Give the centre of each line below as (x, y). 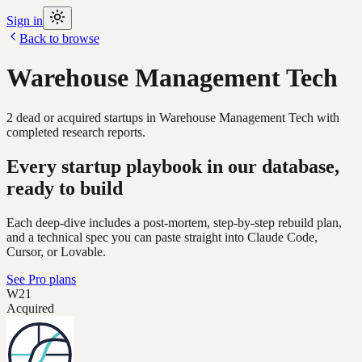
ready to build (65, 188)
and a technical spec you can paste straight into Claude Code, (162, 237)
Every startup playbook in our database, (173, 166)
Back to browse (59, 38)
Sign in (25, 21)
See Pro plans (41, 279)
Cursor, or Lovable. (56, 251)
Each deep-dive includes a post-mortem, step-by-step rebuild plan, (174, 222)
